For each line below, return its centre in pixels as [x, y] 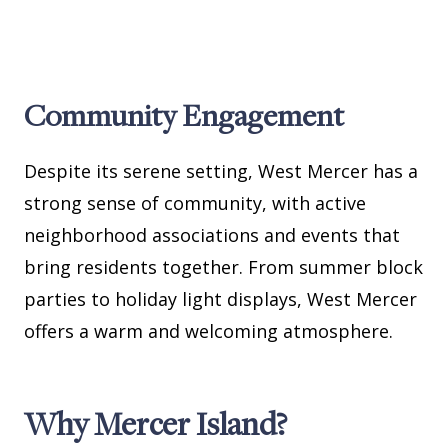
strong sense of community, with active [195, 203]
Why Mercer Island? [155, 423]
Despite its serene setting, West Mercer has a [221, 171]
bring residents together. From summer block [223, 267]
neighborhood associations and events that [212, 235]
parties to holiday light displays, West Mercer [220, 299]
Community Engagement [184, 115]
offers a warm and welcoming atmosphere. [208, 331]
